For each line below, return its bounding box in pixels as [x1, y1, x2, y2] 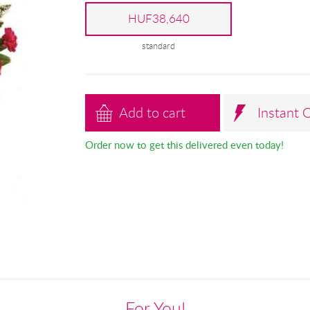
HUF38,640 [127, 10, 190, 26]
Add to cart [119, 103, 186, 122]
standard [142, 39, 176, 52]
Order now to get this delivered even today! [84, 138, 284, 152]
